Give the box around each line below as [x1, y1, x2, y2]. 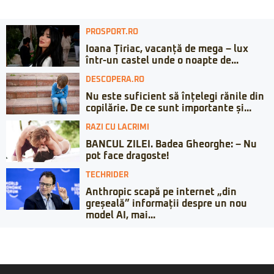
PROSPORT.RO [86, 28, 138, 37]
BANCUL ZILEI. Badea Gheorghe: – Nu [86, 139, 257, 150]
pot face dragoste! [86, 151, 169, 161]
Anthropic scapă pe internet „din [86, 187, 237, 198]
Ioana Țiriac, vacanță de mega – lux [86, 44, 248, 54]
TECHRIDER [86, 171, 128, 180]
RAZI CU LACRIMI [86, 124, 149, 132]
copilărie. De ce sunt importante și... [86, 103, 251, 114]
